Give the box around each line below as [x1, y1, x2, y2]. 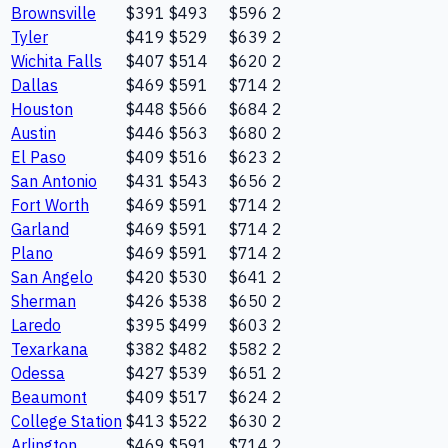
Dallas [11, 75, 58, 96]
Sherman [11, 291, 76, 312]
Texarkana [11, 339, 88, 360]
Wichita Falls [11, 51, 102, 72]
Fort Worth [11, 195, 89, 216]
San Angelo [11, 267, 93, 288]
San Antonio [11, 171, 97, 192]
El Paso [11, 147, 66, 168]
